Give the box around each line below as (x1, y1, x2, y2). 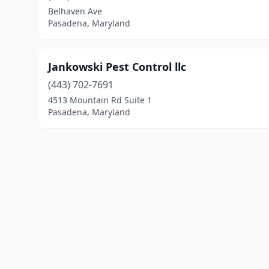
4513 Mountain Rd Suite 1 (48, 94, 152, 106)
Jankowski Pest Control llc (48, 59, 186, 74)
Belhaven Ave (48, 5, 102, 17)
